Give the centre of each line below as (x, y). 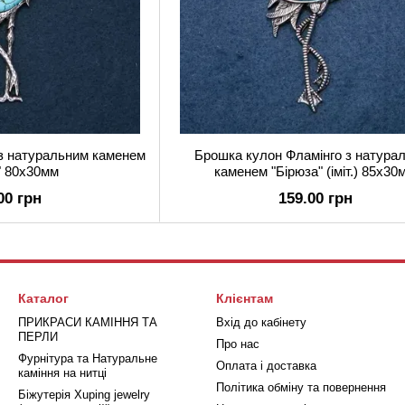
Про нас (238, 344)
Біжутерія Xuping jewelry (84, 395)
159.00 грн (315, 198)
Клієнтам (245, 298)
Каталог (43, 298)
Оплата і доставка (266, 366)
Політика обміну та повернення (301, 387)
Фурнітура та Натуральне (88, 358)
